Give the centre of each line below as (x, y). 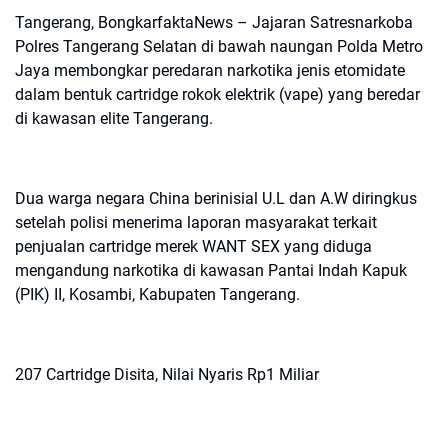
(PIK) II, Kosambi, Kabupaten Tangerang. (157, 294)
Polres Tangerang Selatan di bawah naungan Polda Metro (219, 46)
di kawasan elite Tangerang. (114, 118)
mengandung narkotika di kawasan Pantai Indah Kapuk (211, 270)
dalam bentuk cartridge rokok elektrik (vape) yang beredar (217, 94)
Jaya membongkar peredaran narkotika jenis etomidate (210, 70)
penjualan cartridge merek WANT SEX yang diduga (193, 246)
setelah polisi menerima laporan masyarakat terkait (196, 222)
